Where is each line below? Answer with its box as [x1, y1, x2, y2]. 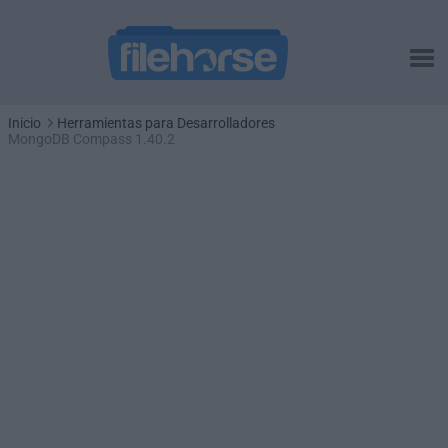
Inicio [8, 115, 41, 131]
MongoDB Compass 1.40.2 [8, 131, 175, 147]
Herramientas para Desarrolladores [57, 115, 275, 131]
